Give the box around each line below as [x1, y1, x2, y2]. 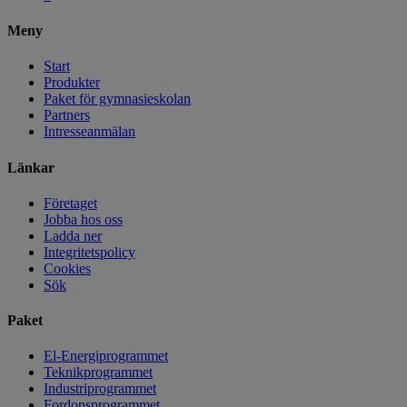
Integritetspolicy [44, 243, 135, 260]
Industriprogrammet [44, 381, 156, 397]
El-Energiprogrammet [44, 348, 168, 364]
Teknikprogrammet [44, 364, 153, 381]
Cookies [44, 260, 91, 276]
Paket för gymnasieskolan [44, 91, 191, 107]
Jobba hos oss [44, 211, 123, 227]
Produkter [44, 74, 100, 91]
